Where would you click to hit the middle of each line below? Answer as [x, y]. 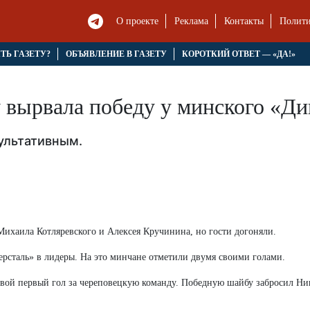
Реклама [192, 21]
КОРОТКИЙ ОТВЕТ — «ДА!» [238, 54]
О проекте [138, 21]
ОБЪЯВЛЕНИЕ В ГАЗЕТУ [116, 54]
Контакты [244, 21]
